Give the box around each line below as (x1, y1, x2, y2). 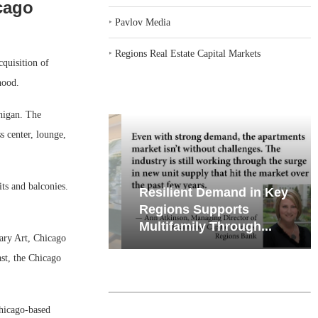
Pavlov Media (115, 17, 171, 28)
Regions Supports (126, 202, 237, 216)
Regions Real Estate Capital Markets (115, 48, 261, 59)
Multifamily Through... (126, 219, 260, 234)
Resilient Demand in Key (126, 185, 276, 199)
